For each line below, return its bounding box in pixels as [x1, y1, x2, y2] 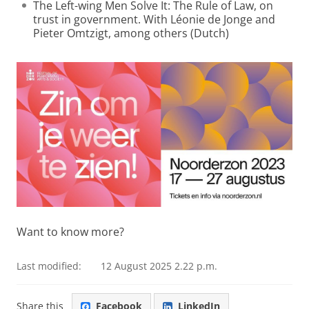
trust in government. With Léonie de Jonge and [33, 12, 275, 27]
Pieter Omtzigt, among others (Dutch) [33, 26, 229, 41]
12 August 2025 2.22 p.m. [101, 259, 217, 272]
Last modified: [17, 259, 81, 272]
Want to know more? [17, 223, 124, 239]
